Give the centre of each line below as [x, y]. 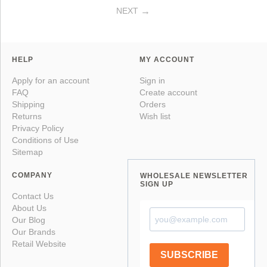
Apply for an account [51, 80]
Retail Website [39, 243]
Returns [27, 116]
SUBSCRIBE [189, 255]
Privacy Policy [38, 128]
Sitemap [27, 152]
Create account [168, 92]
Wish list [155, 116]
